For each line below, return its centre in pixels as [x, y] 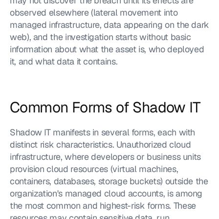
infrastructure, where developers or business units [106, 157]
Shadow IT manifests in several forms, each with [103, 132]
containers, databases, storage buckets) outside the [109, 181]
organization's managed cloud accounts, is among [106, 193]
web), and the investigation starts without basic [100, 37]
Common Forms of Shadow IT [105, 107]
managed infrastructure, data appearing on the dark [110, 25]
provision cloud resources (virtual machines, [94, 169]
